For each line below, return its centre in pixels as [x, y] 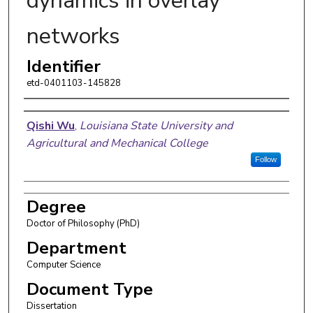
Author [52, 113]
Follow [265, 159]
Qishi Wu [50, 125]
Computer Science [63, 264]
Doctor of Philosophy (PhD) [83, 223]
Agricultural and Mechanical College [117, 143]
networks [73, 36]
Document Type [89, 289]
